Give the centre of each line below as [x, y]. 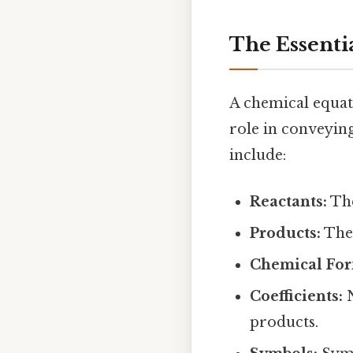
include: [258, 156]
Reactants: [289, 202]
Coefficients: [297, 297]
